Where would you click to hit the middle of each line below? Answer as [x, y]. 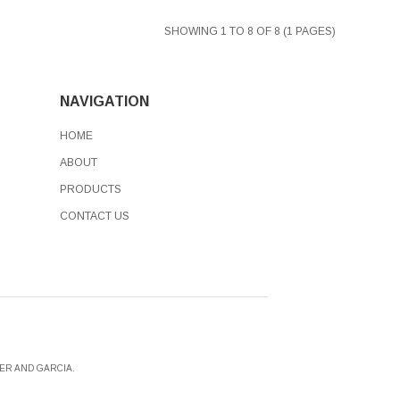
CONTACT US [95, 217]
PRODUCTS [91, 190]
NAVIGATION [104, 102]
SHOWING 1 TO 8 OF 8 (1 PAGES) [250, 32]
